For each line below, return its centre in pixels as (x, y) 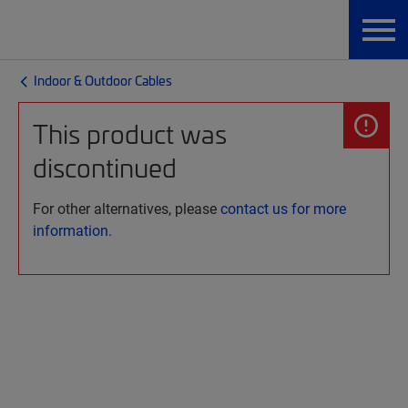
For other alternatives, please (127, 208)
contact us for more (283, 208)
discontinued (105, 167)
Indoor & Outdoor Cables (103, 80)
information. (72, 230)
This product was (130, 133)
